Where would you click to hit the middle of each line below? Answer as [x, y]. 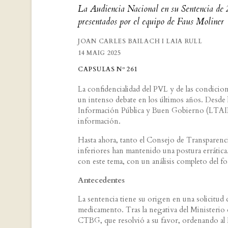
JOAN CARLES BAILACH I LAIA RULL [140, 41]
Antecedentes [101, 180]
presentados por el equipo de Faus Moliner [151, 22]
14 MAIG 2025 [99, 53]
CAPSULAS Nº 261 [108, 69]
